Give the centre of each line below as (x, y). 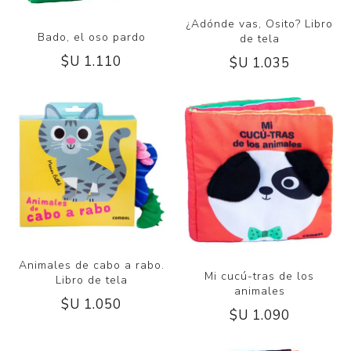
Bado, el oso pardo (91, 38)
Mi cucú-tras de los (260, 277)
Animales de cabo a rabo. (91, 265)
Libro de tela (91, 280)
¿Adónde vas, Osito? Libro (259, 24)
